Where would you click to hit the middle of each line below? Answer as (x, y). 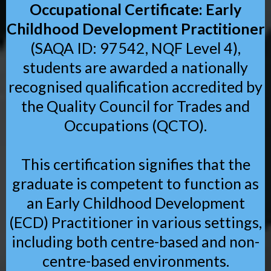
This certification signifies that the (135, 164)
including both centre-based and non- (135, 241)
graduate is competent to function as (135, 183)
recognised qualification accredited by (135, 87)
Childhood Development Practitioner (135, 28)
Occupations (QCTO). (135, 125)
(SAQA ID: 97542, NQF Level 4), (135, 48)
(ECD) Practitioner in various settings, (135, 222)
